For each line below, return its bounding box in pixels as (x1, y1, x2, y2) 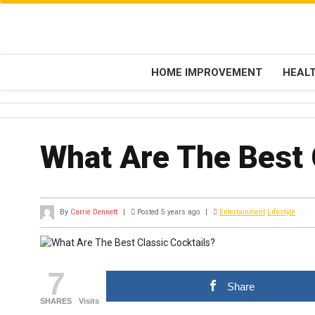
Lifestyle (267, 207, 295, 217)
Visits (79, 297, 99, 306)
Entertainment (219, 207, 265, 217)
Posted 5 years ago (135, 207, 202, 217)
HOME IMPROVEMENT (150, 66, 262, 79)
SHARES (40, 297, 72, 306)
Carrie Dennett (70, 207, 117, 217)
